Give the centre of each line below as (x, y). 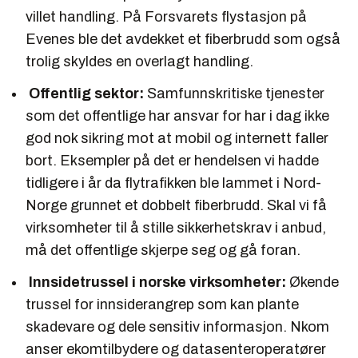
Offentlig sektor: (86, 93)
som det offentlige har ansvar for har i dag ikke (177, 115)
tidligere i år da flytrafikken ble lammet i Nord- (173, 183)
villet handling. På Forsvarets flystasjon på (166, 16)
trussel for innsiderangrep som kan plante (162, 304)
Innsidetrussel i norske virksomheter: (157, 282)
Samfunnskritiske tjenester (234, 93)
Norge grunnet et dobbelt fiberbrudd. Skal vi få (176, 205)
